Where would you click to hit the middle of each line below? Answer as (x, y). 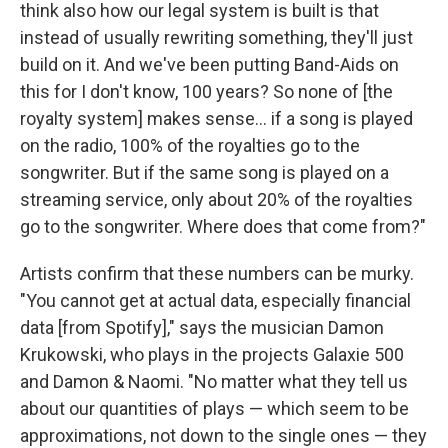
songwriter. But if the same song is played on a (204, 173)
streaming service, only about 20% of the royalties (216, 200)
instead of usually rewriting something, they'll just (216, 38)
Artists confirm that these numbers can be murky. (217, 274)
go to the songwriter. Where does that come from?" (223, 227)
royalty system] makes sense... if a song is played (216, 119)
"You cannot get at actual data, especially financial (215, 301)
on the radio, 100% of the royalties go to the (190, 146)
